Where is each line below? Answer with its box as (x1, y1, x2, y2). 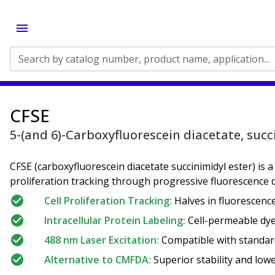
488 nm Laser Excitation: (44, 233, 159, 247)
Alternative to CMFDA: (44, 253, 151, 266)
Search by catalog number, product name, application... (18, 52, 269, 66)
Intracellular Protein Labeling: (44, 214, 185, 227)
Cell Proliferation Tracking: (44, 194, 172, 207)
